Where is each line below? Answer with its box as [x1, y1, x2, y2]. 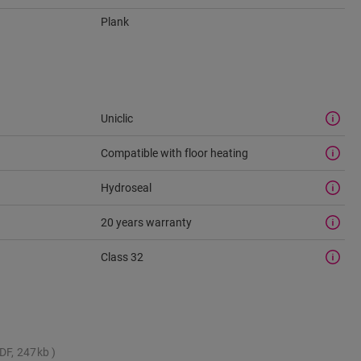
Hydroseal [100, 180, 151, 194]
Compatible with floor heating [100, 146, 248, 160]
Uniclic [100, 111, 133, 125]
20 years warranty [100, 215, 192, 229]
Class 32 [100, 250, 143, 263]
